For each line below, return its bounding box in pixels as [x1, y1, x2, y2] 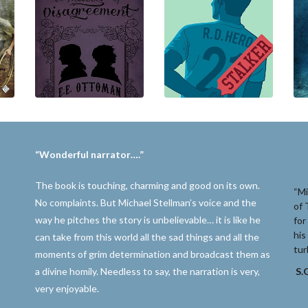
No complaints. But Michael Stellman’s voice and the [34, 196, 256, 208]
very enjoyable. [34, 282, 99, 294]
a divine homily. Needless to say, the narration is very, [34, 265, 260, 277]
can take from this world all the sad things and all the [34, 230, 259, 243]
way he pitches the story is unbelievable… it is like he [34, 213, 261, 225]
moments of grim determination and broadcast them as [34, 247, 270, 260]
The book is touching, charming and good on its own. [34, 179, 260, 191]
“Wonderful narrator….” [34, 148, 144, 160]
